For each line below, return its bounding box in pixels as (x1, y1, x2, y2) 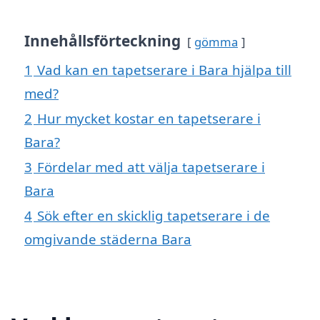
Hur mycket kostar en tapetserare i (37, 109, 261, 128)
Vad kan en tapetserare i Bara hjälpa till (37, 61, 291, 79)
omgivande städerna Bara (24, 230, 191, 249)
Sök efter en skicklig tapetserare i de (37, 206, 270, 225)
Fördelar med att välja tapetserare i (37, 158, 265, 176)
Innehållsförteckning (24, 31, 181, 51)
